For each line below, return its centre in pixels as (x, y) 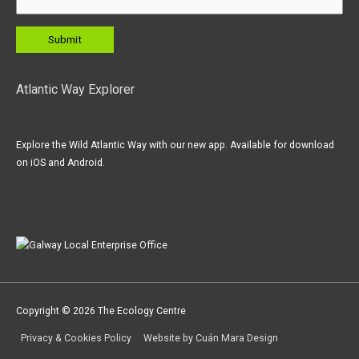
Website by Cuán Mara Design (211, 339)
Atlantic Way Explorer (75, 90)
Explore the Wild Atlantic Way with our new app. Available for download (175, 145)
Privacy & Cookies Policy (77, 339)
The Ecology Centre (142, 311)
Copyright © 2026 (57, 311)
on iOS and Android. (61, 162)
